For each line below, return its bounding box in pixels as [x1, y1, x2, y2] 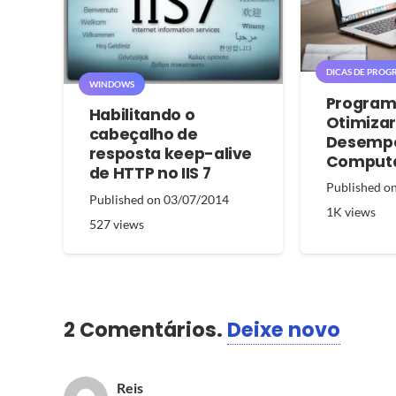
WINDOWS [88, 78, 134, 89]
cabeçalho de [88, 123, 198, 145]
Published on [88, 191, 164, 207]
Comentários [80, 315, 217, 344]
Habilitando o [88, 103, 195, 126]
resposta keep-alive [88, 142, 253, 164]
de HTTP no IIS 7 [88, 162, 211, 184]
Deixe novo [227, 315, 340, 344]
